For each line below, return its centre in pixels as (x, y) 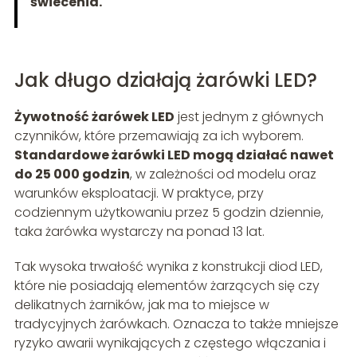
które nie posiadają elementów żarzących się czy (167, 286)
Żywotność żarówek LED (94, 117)
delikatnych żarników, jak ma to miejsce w (141, 305)
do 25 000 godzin (72, 175)
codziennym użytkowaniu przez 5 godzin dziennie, (169, 213)
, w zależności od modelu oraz (223, 175)
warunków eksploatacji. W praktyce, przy (139, 194)
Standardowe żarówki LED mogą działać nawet (174, 155)
